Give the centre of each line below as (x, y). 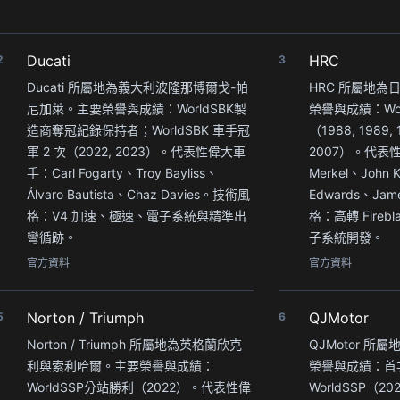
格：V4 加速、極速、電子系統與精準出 (137, 215)
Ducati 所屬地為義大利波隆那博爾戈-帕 (137, 87)
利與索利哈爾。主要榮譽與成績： (121, 365)
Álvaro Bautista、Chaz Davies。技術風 (138, 194)
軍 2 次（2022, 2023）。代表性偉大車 (136, 151)
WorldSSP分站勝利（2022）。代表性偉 (139, 387)
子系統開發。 (346, 237)
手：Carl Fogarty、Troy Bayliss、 (122, 172)
